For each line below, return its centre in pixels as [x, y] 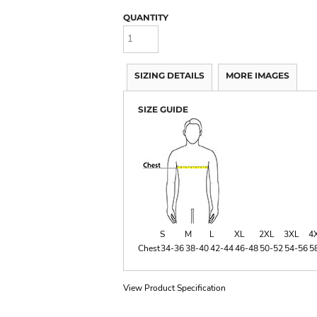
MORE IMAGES [258, 75]
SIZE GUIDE [163, 109]
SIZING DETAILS [169, 75]
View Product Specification [174, 288]
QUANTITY [146, 17]
